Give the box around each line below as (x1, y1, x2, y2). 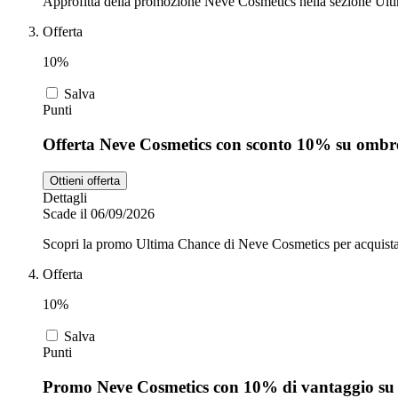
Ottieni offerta (50, 173, 120, 187)
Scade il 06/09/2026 (43, 205, 155, 221)
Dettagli (43, 189, 87, 205)
